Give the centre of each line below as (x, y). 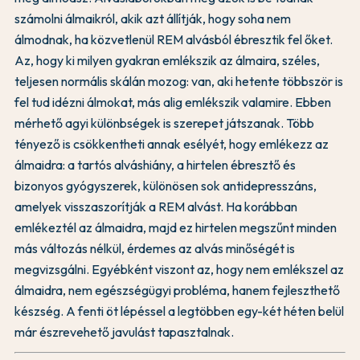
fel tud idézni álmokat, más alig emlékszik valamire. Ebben (173, 102)
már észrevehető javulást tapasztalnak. (124, 331)
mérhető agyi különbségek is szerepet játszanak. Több (164, 123)
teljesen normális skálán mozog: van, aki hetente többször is (179, 81)
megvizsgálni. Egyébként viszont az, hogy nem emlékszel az (179, 269)
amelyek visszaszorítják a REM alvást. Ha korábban (156, 206)
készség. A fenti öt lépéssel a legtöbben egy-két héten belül (179, 311)
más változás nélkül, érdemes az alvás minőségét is (155, 248)
